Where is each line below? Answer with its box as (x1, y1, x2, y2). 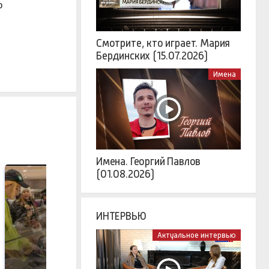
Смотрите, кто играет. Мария (96, 37, 231, 49)
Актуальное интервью (157, 231, 236, 240)
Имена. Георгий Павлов (96, 156, 201, 168)
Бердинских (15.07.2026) (96, 49, 208, 62)
